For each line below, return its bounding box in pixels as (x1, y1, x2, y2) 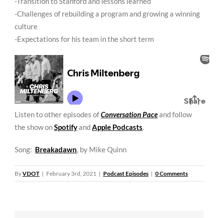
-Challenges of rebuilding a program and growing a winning (15, 9, 200, 18)
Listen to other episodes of (15, 110, 101, 119)
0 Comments (155, 170, 188, 178)
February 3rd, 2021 (46, 170, 96, 178)
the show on (15, 123, 54, 132)
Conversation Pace (101, 110, 158, 119)
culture (15, 22, 37, 31)
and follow (158, 110, 192, 119)
